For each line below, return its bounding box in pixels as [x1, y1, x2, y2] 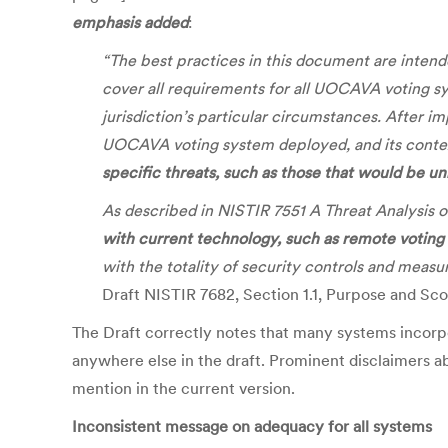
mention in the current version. [72, 378, 295, 398]
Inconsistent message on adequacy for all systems [72, 416, 432, 436]
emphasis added [72, 12, 188, 32]
